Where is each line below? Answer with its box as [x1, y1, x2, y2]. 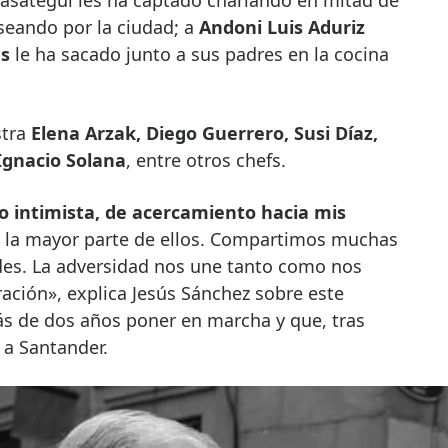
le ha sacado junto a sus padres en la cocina [9, 41, 389, 66]
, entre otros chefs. [125, 147, 286, 172]
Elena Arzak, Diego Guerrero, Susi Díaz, [30, 120, 378, 145]
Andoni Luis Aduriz [198, 14, 365, 39]
